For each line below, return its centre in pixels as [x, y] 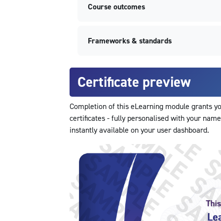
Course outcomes [116, 7]
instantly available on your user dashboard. [139, 130]
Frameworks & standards [129, 41]
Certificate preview [134, 82]
